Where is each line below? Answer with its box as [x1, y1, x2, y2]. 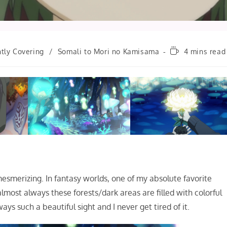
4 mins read [183, 47, 226, 56]
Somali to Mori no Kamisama [57, 47, 160, 56]
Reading [169, 46, 199, 55]
